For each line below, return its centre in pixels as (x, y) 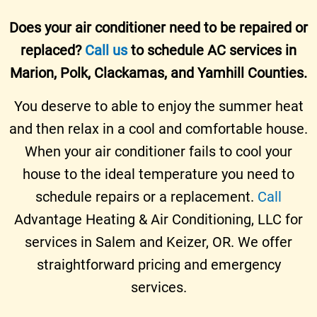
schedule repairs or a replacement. (146, 196)
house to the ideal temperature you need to (158, 174)
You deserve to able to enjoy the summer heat (158, 106)
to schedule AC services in (212, 50)
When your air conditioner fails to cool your (158, 151)
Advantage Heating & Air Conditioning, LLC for (158, 219)
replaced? (53, 50)
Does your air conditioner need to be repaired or (158, 27)
